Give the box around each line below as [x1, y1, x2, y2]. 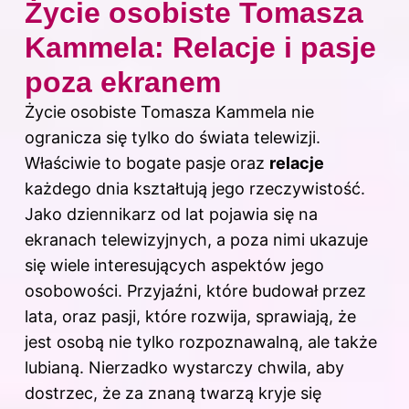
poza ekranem [25, 66, 221, 100]
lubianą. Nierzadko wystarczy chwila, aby [25, 358, 344, 378]
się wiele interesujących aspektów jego [25, 256, 324, 276]
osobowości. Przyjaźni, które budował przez [25, 281, 366, 301]
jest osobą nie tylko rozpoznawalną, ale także [25, 332, 377, 352]
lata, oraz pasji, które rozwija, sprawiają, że [25, 307, 356, 327]
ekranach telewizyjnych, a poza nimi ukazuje [25, 230, 368, 250]
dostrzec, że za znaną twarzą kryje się [25, 383, 321, 404]
